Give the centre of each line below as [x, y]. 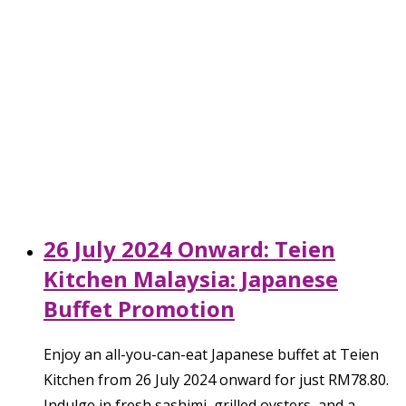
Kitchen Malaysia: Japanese [191, 278]
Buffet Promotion [139, 308]
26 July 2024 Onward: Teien [189, 248]
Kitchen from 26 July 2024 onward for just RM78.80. [216, 379]
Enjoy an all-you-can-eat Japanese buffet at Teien [211, 354]
